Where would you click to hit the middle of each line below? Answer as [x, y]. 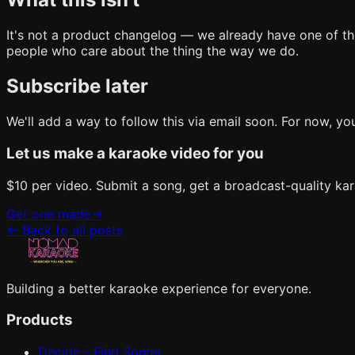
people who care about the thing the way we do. [153, 51]
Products [40, 320]
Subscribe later [77, 86]
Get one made [49, 214]
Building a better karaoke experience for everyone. [159, 288]
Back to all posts [73, 229]
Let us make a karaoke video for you [135, 153]
